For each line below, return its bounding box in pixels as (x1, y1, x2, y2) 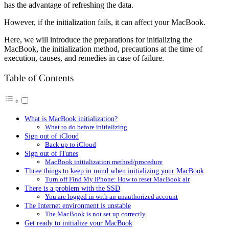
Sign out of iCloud (25, 132, 79, 141)
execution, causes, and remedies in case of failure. (4, 53, 164, 62)
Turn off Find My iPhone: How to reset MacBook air (45, 175, 190, 184)
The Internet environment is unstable (25, 201, 131, 210)
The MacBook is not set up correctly (45, 210, 146, 218)
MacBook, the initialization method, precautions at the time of (4, 44, 202, 53)
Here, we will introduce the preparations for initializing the (4, 35, 192, 44)
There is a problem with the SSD (25, 184, 120, 193)
